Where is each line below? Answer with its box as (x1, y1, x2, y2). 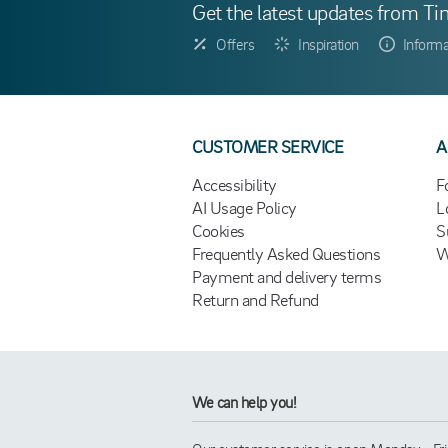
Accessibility (192, 173, 277, 195)
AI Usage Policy (192, 196, 297, 218)
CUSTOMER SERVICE (192, 135, 344, 157)
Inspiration (298, 34, 359, 54)
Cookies (192, 219, 245, 241)
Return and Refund (192, 288, 319, 310)
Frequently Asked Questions (192, 242, 381, 264)
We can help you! (192, 392, 297, 412)
